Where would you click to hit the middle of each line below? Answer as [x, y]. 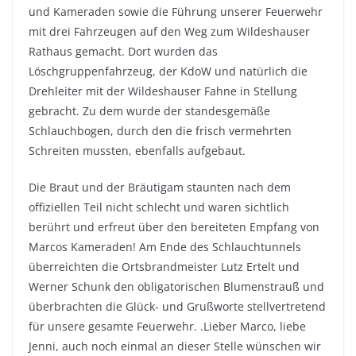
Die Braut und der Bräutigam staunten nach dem [160, 188]
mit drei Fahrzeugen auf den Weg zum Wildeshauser [169, 32]
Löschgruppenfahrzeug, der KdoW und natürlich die [168, 72]
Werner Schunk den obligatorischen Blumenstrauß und [176, 287]
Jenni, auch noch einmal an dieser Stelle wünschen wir [175, 346]
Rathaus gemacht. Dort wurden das [123, 52]
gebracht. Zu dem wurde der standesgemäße [149, 111]
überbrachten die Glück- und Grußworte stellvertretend [177, 307]
